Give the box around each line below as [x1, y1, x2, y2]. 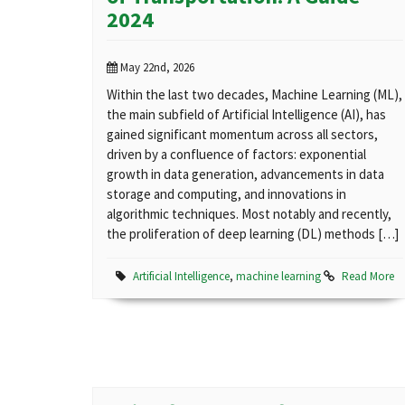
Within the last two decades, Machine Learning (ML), [107, 86, 402, 104]
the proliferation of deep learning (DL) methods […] [107, 225, 399, 243]
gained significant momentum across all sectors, [107, 126, 378, 144]
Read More [342, 268, 394, 285]
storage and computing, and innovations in [107, 185, 346, 203]
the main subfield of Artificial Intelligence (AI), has [107, 106, 386, 124]
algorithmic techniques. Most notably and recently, [107, 205, 391, 223]
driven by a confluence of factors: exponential [107, 146, 366, 164]
